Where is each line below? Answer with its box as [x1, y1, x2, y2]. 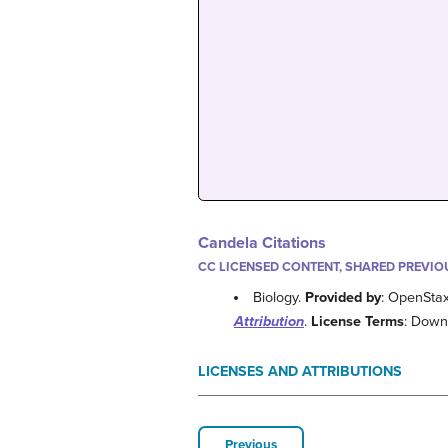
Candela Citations [198, 233, 326, 254]
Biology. [253, 289, 306, 307]
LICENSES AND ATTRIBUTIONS [198, 363, 402, 381]
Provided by [305, 289, 382, 307]
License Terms [311, 313, 404, 331]
